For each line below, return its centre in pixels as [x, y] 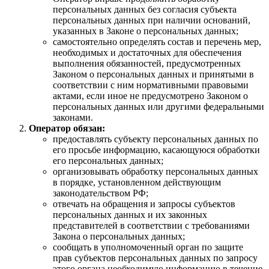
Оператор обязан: [67, 128]
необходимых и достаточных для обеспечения [147, 52]
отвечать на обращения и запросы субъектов [144, 204]
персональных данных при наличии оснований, [152, 20]
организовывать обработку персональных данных [156, 171]
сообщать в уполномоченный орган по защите [148, 247]
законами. [73, 117]
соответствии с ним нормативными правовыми [151, 85]
